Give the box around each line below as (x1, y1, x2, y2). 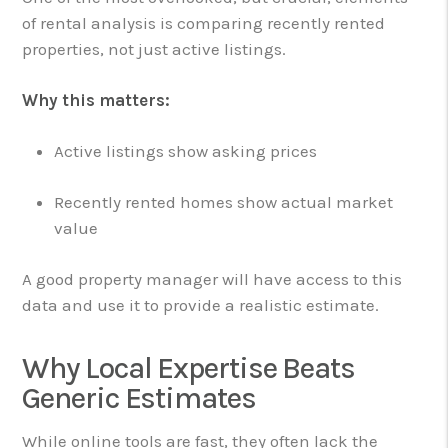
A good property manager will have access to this (22, 268, 403, 289)
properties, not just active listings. (22, 38, 287, 59)
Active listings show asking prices (54, 140, 318, 161)
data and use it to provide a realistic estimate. (22, 294, 380, 315)
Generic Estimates (22, 379, 256, 416)
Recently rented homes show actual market (54, 191, 394, 212)
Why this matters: (22, 89, 171, 110)
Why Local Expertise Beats (22, 349, 355, 386)
